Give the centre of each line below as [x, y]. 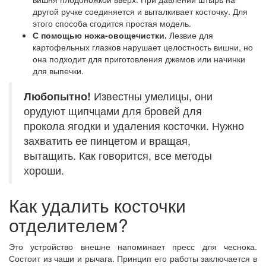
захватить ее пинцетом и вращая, [107, 140]
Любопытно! [57, 96]
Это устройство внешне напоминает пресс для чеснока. [133, 246]
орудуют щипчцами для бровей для [113, 110]
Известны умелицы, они [152, 96]
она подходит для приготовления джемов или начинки [139, 58]
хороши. [44, 170]
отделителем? [69, 224]
